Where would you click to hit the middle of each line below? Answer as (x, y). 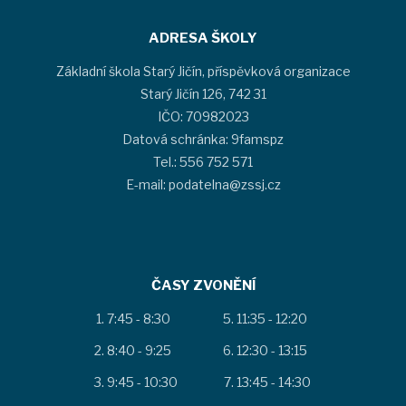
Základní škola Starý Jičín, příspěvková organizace (203, 71)
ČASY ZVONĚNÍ (203, 285)
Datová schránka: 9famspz (203, 139)
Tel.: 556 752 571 (203, 161)
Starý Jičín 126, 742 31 (203, 93)
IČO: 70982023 (203, 116)
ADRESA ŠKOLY (203, 38)
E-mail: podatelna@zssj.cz (203, 184)
